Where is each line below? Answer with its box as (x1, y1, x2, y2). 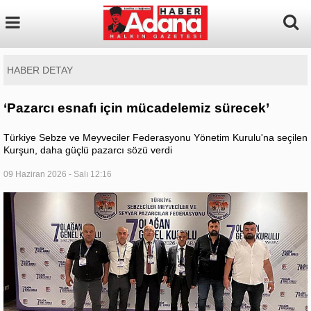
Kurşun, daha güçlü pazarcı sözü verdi (3, 144, 172, 155)
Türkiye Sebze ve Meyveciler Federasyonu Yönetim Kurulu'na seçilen (3, 132, 308, 143)
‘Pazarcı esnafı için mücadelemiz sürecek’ (3, 101, 269, 115)
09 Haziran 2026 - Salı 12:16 (3, 169, 112, 179)
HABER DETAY (7, 65, 73, 76)
